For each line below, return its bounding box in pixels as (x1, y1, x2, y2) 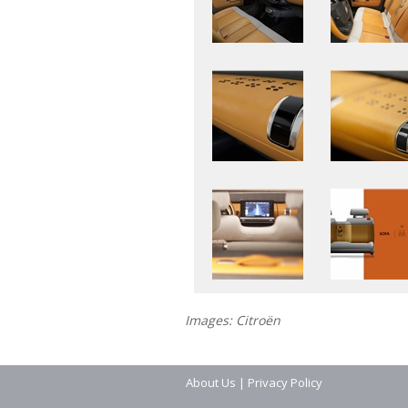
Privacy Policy (248, 374, 322, 391)
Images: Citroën (185, 311, 280, 330)
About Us (186, 374, 236, 391)
